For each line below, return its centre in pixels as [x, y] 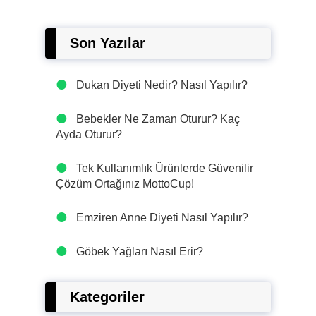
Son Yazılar [108, 43]
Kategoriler [107, 297]
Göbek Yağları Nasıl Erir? [140, 251]
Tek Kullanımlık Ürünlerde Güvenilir [165, 168]
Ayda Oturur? [89, 134]
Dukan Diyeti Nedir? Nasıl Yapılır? [162, 85]
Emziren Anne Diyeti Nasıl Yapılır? [162, 218]
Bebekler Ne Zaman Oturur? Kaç [158, 119]
